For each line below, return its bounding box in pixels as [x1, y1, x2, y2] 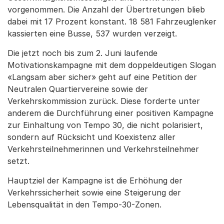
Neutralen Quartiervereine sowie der [7, 84, 148, 94]
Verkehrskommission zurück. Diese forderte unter [7, 96, 200, 106]
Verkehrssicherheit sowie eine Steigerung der [7, 187, 181, 197]
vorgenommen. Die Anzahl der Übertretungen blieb [7, 4, 205, 14]
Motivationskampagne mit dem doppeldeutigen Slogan [7, 60, 216, 70]
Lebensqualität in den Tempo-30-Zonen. [7, 199, 161, 209]
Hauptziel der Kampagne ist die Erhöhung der [7, 175, 182, 185]
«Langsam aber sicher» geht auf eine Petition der [7, 72, 197, 82]
